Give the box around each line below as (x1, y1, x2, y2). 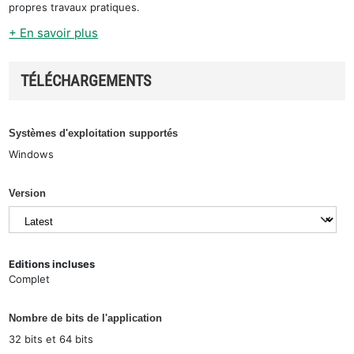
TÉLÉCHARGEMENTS (21, 70, 152, 90)
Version (9, 186, 47, 199)
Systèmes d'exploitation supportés (9, 127, 179, 139)
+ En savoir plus (9, 24, 99, 40)
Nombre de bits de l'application (9, 312, 163, 324)
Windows (9, 147, 55, 160)
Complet (9, 273, 51, 285)
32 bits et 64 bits (9, 332, 94, 345)
